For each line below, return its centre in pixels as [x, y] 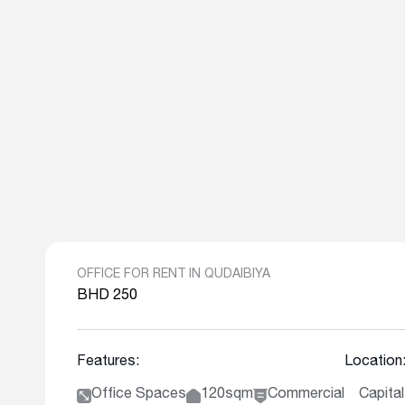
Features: [108, 363]
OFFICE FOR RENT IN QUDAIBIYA [174, 275]
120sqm [227, 395]
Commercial [306, 395]
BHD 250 [107, 297]
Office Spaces [139, 395]
